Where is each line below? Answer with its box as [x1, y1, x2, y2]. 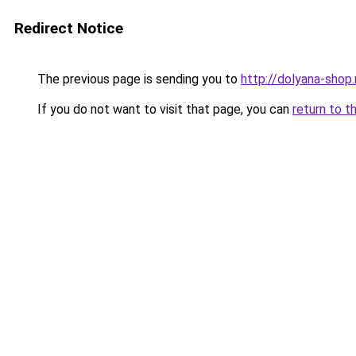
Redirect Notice [14, 19, 123, 37]
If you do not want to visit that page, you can [34, 102, 292, 117]
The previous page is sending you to [34, 72, 241, 87]
